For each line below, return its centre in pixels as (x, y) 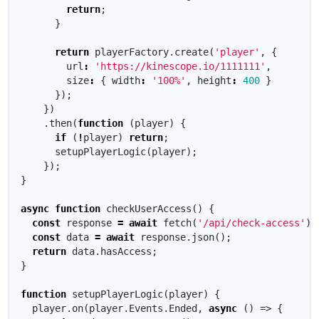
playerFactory (132, 52)
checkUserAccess (149, 209)
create (192, 52)
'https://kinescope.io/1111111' (180, 66)
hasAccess (126, 251)
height (214, 80)
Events (146, 308)
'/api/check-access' (251, 223)
